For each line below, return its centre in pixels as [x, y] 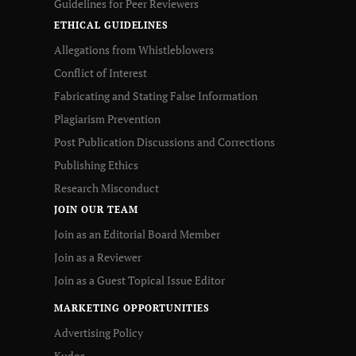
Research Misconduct [106, 188]
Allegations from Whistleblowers [134, 50]
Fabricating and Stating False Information [156, 96]
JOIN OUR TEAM [96, 210]
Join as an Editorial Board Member [137, 234]
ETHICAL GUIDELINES [112, 25]
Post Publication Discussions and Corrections [164, 142]
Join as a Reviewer [98, 257]
